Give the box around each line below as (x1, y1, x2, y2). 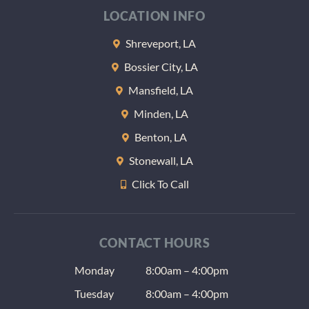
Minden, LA (133, 107, 188, 121)
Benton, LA (134, 130, 187, 144)
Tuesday (74, 287, 114, 301)
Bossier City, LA (123, 60, 198, 74)
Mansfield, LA (128, 83, 193, 97)
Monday (74, 263, 114, 277)
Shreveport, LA (126, 37, 196, 50)
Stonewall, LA (128, 154, 193, 168)
